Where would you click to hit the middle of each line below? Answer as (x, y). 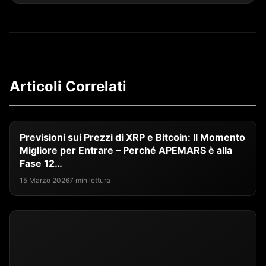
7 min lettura (90, 180)
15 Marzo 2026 (45, 180)
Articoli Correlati (68, 87)
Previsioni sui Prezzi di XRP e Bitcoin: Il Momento (132, 137)
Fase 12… (41, 164)
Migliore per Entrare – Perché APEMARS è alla (126, 151)
